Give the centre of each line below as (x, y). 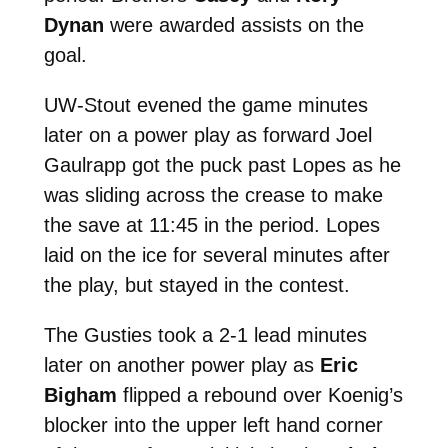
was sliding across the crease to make (213, 194)
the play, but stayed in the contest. (196, 284)
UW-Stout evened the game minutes (205, 104)
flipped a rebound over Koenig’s (259, 394)
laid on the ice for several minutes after (216, 254)
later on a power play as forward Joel (207, 134)
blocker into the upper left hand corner (213, 424)
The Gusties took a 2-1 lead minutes (205, 334)
